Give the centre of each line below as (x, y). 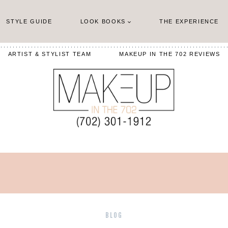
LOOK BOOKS (103, 21)
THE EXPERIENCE (189, 21)
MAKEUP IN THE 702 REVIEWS (170, 54)
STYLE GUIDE (29, 21)
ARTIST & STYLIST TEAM (50, 54)
